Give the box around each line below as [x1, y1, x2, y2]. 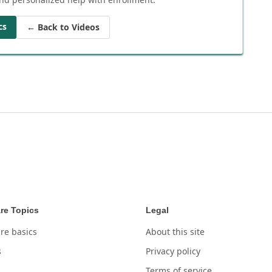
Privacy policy [146, 245, 200, 257]
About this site [146, 225, 205, 237]
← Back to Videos [27, 21, 100, 33]
